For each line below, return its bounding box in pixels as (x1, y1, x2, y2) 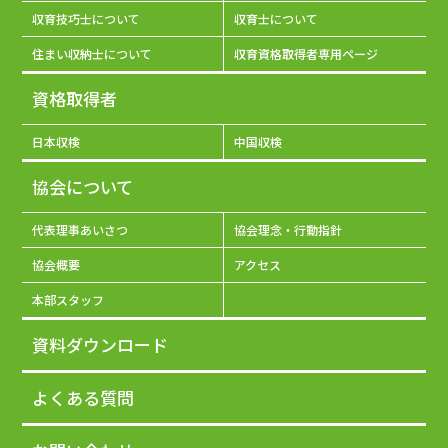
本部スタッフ (32, 291, 105, 308)
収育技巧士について (32, 10, 141, 27)
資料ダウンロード (32, 332, 169, 357)
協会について (32, 174, 134, 199)
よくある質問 (32, 385, 135, 410)
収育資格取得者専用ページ (234, 45, 378, 62)
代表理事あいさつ (32, 221, 129, 238)
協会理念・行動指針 (234, 221, 342, 238)
